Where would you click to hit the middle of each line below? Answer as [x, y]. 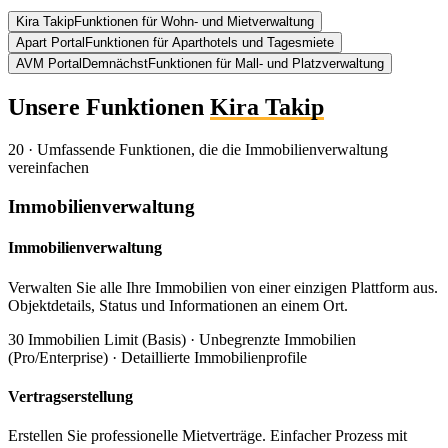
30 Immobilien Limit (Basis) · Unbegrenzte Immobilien [182, 339]
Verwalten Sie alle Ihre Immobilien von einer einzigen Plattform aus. [223, 287]
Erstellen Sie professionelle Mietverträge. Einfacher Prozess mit [207, 436]
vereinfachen [48, 168]
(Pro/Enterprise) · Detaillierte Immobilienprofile [157, 357]
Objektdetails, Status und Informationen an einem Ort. [178, 305]
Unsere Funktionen [106, 107]
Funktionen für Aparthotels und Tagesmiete [209, 43]
